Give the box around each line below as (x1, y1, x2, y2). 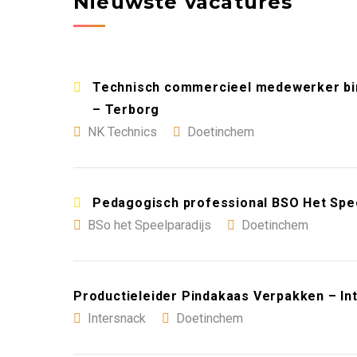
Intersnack (88, 310, 146, 326)
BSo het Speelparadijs (88, 217, 211, 233)
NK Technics (88, 124, 157, 139)
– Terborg (92, 101, 160, 117)
